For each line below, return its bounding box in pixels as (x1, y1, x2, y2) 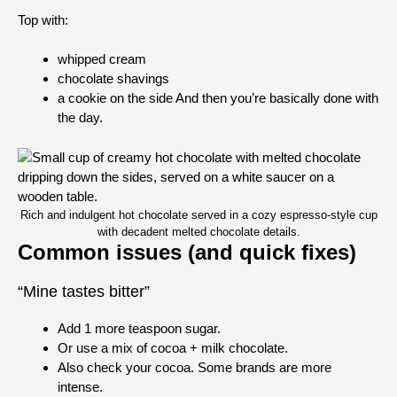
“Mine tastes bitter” (18, 282, 150, 300)
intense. (58, 378, 103, 394)
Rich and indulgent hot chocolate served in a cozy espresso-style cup (19, 207, 378, 222)
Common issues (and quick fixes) (18, 239, 356, 264)
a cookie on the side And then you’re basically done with (58, 90, 378, 105)
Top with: (18, 12, 68, 27)
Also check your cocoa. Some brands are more (58, 359, 331, 375)
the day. (58, 110, 103, 125)
